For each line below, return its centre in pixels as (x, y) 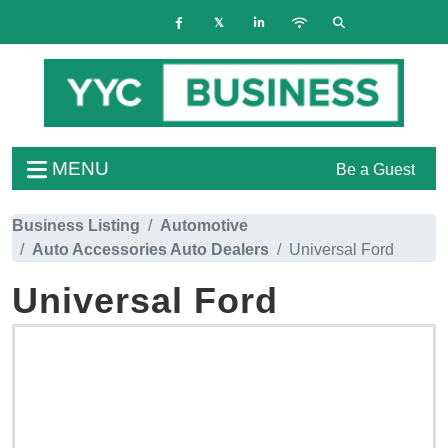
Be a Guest (375, 169)
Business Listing (76, 225)
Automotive (204, 225)
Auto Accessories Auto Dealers (150, 249)
